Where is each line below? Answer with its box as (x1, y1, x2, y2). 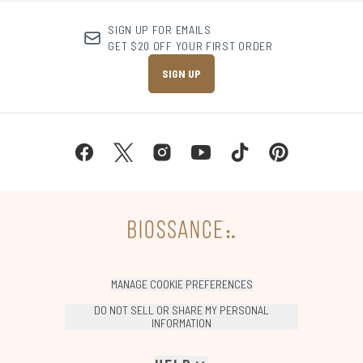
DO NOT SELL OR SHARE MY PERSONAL (94, 303, 269, 318)
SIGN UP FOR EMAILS (108, 23, 211, 37)
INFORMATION (152, 316, 211, 331)
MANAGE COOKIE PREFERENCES (110, 277, 253, 292)
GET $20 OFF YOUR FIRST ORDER (108, 39, 273, 53)
